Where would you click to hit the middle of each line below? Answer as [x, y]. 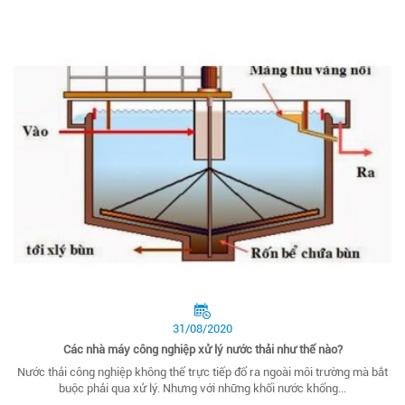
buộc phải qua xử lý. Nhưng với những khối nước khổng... [202, 389]
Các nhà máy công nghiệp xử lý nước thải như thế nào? [202, 350]
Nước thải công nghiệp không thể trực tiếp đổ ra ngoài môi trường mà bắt [202, 372]
